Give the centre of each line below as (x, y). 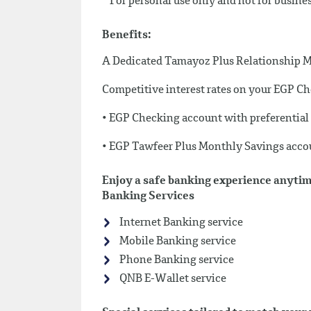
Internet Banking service (180, 223)
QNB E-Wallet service (172, 279)
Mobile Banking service (177, 242)
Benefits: (127, 35)
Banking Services (148, 196)
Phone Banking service (176, 260)
